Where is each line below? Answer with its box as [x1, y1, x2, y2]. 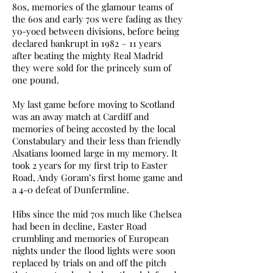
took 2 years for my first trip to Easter [12, 159, 168, 171]
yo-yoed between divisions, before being [12, 25, 179, 37]
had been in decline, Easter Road [12, 220, 147, 232]
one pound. [12, 74, 59, 86]
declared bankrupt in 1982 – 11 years [12, 37, 161, 49]
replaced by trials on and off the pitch [12, 257, 166, 269]
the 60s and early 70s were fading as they [12, 13, 183, 25]
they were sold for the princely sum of [12, 62, 171, 74]
